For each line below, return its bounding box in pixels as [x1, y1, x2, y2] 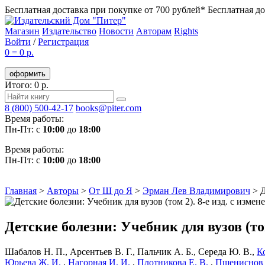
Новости [99, 26, 134, 36]
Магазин [5, 26, 40, 36]
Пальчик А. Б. [137, 246, 193, 257]
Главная [5, 186, 37, 196]
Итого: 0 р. [5, 80, 49, 90]
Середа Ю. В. [198, 246, 252, 257]
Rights [174, 26, 198, 36]
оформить [9, 69, 46, 78]
